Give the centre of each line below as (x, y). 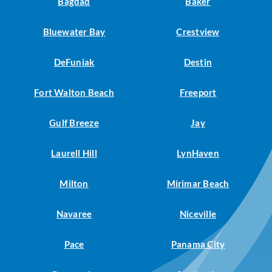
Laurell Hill (74, 153)
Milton (74, 184)
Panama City (198, 244)
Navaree (74, 214)
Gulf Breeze (74, 123)
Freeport (198, 93)
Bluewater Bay (74, 32)
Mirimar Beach (198, 184)
